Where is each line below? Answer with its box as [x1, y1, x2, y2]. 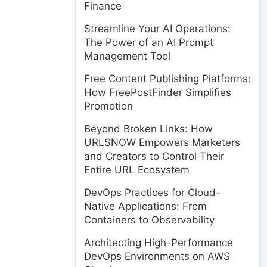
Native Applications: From [84, 200, 207, 212]
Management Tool [84, 50, 170, 62]
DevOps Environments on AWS [84, 250, 230, 262]
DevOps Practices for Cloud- [84, 187, 221, 198]
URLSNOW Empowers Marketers [84, 136, 240, 148]
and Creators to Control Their [84, 150, 224, 162]
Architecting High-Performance [84, 237, 233, 249]
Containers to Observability [84, 214, 215, 226]
